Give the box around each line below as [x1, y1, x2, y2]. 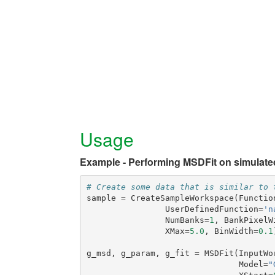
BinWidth [214, 226, 254, 236]
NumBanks [165, 215, 204, 225]
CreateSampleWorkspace [130, 193, 234, 203]
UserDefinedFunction [165, 204, 258, 214]
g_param [120, 248, 155, 258]
